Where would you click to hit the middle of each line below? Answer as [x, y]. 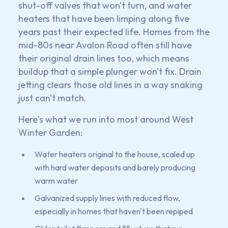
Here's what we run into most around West [106, 119]
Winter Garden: [50, 132]
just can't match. [52, 98]
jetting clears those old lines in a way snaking [110, 84]
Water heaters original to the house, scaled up [115, 154]
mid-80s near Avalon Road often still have [105, 45]
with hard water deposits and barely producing [115, 167]
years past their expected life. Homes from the [114, 32]
